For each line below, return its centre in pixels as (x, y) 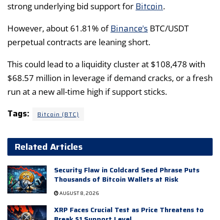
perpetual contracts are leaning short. (79, 42)
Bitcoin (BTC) (58, 114)
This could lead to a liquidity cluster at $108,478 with (106, 64)
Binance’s (129, 28)
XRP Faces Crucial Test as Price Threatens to (129, 209)
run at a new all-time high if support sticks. (87, 91)
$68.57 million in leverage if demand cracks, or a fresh (110, 78)
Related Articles (49, 147)
